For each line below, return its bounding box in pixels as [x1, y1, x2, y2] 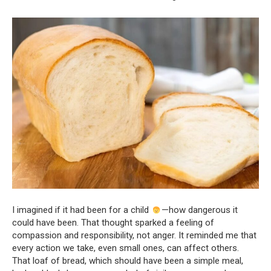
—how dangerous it [162, 204, 238, 216]
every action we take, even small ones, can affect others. [12, 243, 239, 254]
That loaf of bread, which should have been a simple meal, [12, 255, 243, 267]
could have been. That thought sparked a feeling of [12, 217, 214, 229]
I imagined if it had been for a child [12, 204, 151, 216]
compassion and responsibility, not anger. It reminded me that [12, 230, 256, 241]
